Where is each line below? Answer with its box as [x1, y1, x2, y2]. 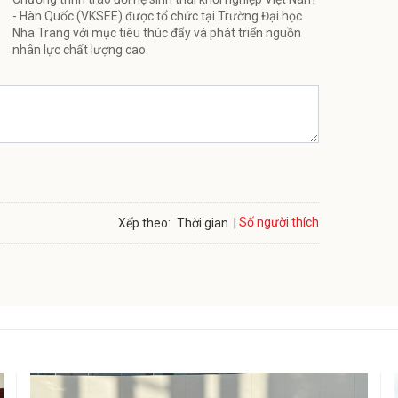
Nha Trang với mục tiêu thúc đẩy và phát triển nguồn [12, 25, 301, 40]
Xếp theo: [118, 215, 171, 230]
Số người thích [239, 215, 319, 230]
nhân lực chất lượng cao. [12, 42, 148, 57]
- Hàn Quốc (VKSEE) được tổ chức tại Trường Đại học [12, 8, 302, 23]
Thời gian [177, 215, 228, 230]
